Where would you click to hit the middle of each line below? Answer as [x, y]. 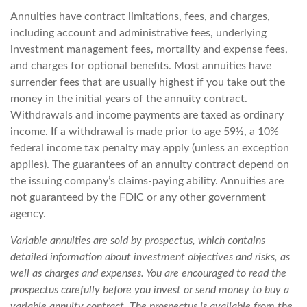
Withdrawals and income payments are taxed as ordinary [147, 115]
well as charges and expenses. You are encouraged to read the [148, 274]
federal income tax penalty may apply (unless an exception [150, 148]
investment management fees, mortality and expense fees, [149, 50]
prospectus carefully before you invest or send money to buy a [150, 290]
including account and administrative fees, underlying [138, 33]
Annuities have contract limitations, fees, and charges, [140, 17]
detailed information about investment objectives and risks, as [150, 257]
